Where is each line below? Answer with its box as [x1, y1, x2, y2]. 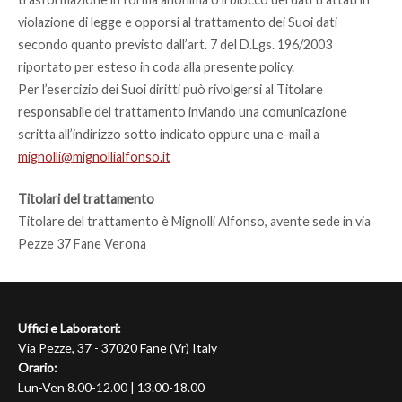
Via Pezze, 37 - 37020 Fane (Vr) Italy [18, 339, 217, 355]
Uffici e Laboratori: [18, 319, 121, 336]
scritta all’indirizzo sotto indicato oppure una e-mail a [18, 127, 319, 143]
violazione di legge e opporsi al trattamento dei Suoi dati [18, 14, 337, 31]
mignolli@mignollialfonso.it [18, 149, 170, 165]
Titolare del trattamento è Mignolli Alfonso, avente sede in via [18, 213, 371, 229]
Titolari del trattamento [18, 190, 154, 206]
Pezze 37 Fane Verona [18, 235, 146, 251]
